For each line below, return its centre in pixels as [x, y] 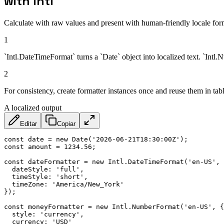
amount [40, 146]
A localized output [33, 107]
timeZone [28, 184]
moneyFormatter [56, 206]
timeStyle [30, 176]
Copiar [66, 123]
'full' [68, 169]
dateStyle [30, 169]
